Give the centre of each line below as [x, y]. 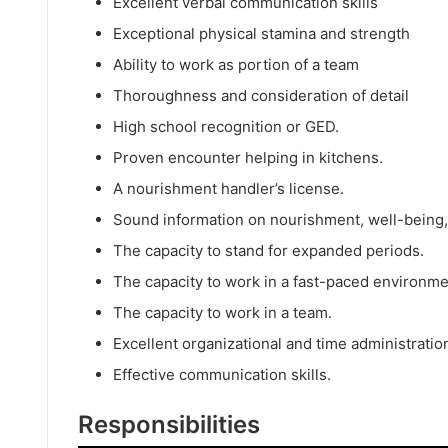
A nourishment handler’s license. [228, 188]
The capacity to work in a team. [222, 312]
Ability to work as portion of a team [236, 64]
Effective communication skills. [222, 374]
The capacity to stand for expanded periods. [268, 250]
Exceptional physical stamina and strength [261, 33]
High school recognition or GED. [226, 126]
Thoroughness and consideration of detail [261, 95]
